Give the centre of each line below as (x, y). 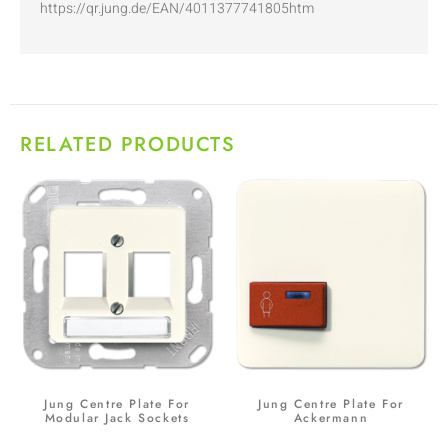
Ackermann (331, 417)
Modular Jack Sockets (117, 417)
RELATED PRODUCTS (128, 144)
